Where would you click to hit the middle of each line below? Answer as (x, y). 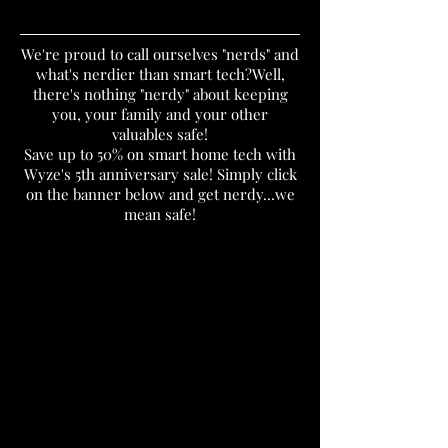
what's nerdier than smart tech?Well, (160, 74)
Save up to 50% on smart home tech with (160, 154)
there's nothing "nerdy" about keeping (160, 94)
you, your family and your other (160, 114)
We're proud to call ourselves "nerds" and (160, 54)
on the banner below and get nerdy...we (160, 194)
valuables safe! (160, 134)
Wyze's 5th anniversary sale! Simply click (160, 174)
